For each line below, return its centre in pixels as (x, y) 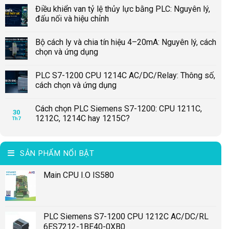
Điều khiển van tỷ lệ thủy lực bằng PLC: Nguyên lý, (123, 9)
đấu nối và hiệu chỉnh (72, 18)
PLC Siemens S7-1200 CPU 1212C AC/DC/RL (126, 216)
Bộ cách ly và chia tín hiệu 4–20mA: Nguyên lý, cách (126, 42)
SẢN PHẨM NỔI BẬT (57, 153)
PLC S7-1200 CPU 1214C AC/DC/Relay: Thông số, (125, 75)
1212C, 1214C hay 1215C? (83, 118)
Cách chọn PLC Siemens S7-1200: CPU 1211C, (119, 108)
